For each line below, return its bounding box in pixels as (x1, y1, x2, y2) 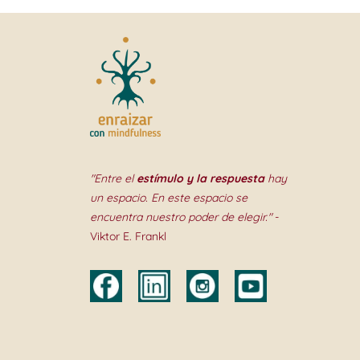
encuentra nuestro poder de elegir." (90, 209, 272, 224)
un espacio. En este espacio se (90, 190, 247, 205)
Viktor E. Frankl (90, 228, 166, 243)
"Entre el (90, 170, 137, 186)
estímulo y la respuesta (137, 170, 264, 186)
